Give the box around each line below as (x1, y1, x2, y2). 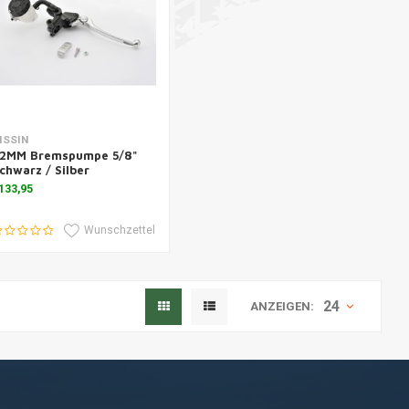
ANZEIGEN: (250, 299, 314, 313)
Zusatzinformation (19, 132, 128, 147)
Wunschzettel (84, 224, 155, 236)
